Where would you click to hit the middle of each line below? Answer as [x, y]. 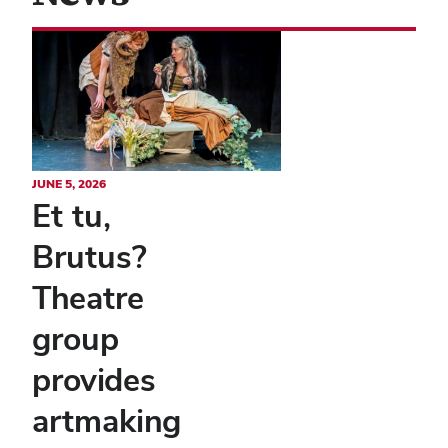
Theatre [88, 297]
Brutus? [89, 256]
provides [94, 379]
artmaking [106, 420]
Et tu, [71, 215]
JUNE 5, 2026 [69, 183]
